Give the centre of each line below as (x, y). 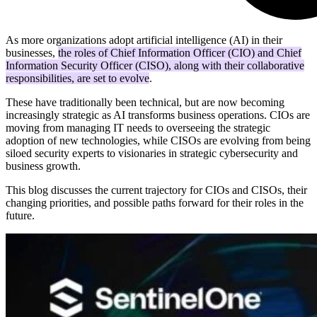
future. (20, 215)
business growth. (43, 166)
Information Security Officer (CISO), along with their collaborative (155, 65)
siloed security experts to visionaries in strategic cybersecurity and (152, 153)
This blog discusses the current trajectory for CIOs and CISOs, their (156, 190)
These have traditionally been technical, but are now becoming (145, 102)
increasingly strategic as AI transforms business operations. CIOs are (158, 115)
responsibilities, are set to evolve (77, 78)
